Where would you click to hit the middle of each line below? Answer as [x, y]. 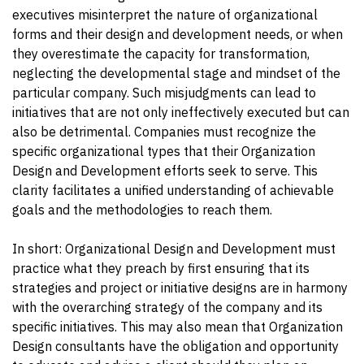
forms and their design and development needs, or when [178, 34]
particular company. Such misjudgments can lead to [164, 92]
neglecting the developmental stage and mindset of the [176, 73]
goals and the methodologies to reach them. [142, 209]
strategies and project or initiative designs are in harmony [180, 287]
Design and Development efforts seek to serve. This [165, 170]
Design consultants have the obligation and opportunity [175, 346]
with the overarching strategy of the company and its [167, 307]
